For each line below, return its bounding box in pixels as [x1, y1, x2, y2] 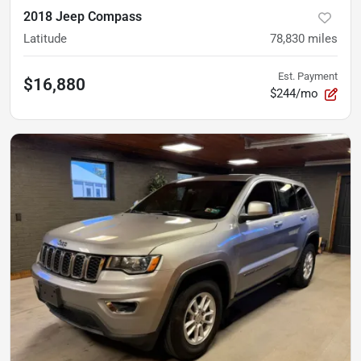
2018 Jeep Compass [23, 9, 142, 24]
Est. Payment [278, 70, 338, 82]
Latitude [23, 31, 67, 46]
